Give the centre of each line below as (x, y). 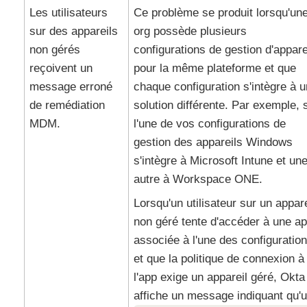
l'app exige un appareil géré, (207, 277)
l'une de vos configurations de (209, 124)
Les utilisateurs (68, 13)
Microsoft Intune (231, 161)
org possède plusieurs (190, 31)
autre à (153, 179)
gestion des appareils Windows (213, 142)
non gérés (54, 50)
